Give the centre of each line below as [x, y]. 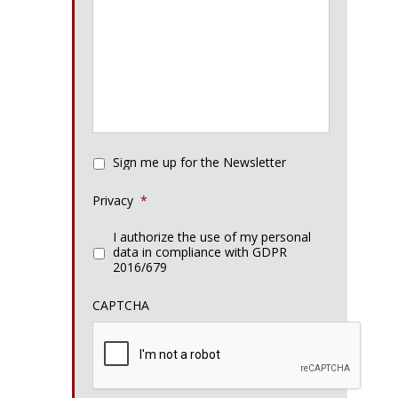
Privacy [113, 200]
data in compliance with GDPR [200, 251]
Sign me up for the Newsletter [199, 162]
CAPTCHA [121, 305]
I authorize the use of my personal [212, 236]
